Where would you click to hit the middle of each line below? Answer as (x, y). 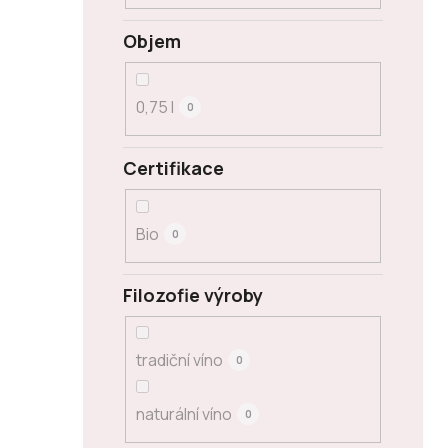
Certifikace (173, 168)
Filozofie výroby (193, 294)
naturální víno (184, 414)
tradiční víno (179, 360)
